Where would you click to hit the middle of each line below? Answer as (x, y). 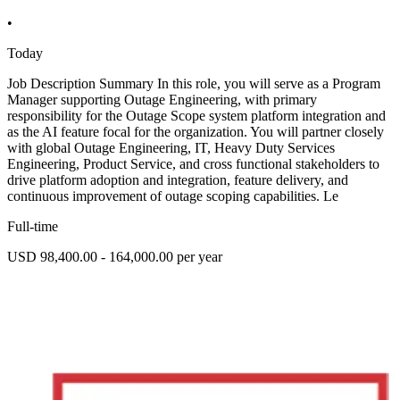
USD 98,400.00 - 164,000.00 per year (115, 256)
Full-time (33, 226)
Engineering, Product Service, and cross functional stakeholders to (193, 163)
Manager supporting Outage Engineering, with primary (162, 99)
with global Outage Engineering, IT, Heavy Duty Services (171, 147)
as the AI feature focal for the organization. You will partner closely (196, 131)
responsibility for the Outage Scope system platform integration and (196, 115)
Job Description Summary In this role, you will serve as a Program (194, 83)
